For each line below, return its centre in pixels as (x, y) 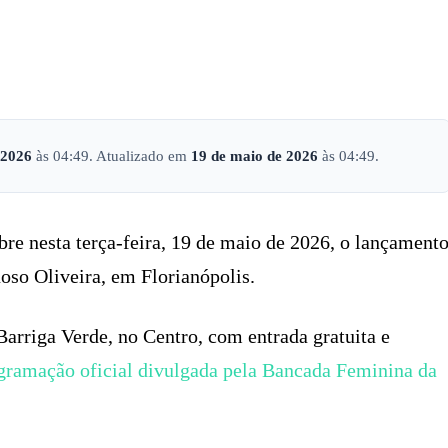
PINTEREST (121, 61)
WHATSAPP (262, 61)
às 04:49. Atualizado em (111, 155)
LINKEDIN (399, 61)
